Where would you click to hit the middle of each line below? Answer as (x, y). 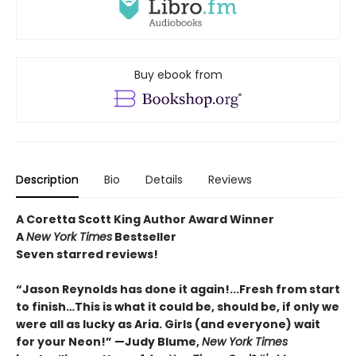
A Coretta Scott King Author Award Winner (145, 219)
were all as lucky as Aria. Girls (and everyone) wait (168, 324)
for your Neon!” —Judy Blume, (109, 341)
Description (47, 179)
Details (164, 179)
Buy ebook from (178, 74)
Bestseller (144, 236)
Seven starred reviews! (87, 254)
